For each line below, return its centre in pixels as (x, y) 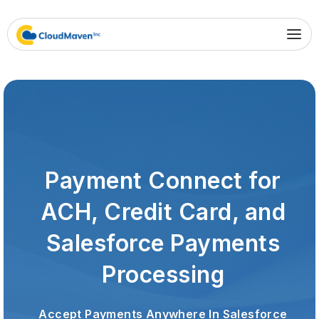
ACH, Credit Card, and (163, 212)
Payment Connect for (163, 181)
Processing (163, 274)
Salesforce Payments (163, 243)
